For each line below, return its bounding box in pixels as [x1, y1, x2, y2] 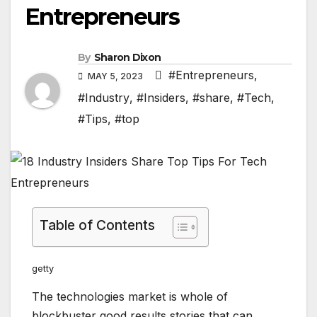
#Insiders [137, 91, 185, 105]
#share [192, 91, 230, 105]
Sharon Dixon [93, 51, 161, 64]
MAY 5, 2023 [86, 71, 145, 82]
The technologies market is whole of [32, 289, 228, 304]
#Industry [78, 91, 129, 105]
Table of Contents [40, 217, 155, 234]
